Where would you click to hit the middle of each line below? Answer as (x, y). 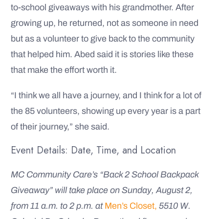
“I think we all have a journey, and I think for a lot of (106, 95)
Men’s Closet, (131, 206)
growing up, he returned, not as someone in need (105, 23)
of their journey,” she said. (60, 126)
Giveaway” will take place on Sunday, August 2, (102, 190)
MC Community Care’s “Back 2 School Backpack (105, 174)
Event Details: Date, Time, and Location (93, 150)
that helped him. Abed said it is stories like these (102, 54)
